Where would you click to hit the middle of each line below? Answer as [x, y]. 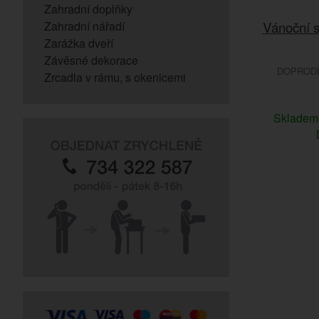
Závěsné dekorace [91, 60]
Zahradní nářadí [84, 26]
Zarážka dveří [79, 43]
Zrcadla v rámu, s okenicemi [115, 77]
